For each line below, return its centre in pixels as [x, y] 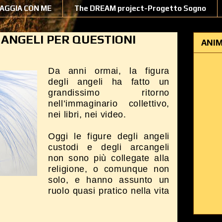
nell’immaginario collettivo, [109, 104]
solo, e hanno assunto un [109, 180]
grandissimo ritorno [109, 93]
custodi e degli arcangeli [109, 147]
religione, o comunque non [109, 169]
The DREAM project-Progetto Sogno [140, 8]
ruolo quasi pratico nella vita [109, 191]
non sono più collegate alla [109, 158]
